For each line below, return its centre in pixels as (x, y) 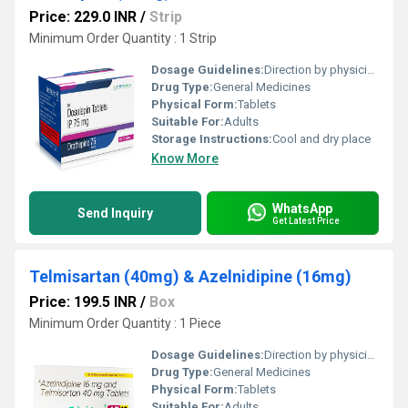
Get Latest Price (306, 220)
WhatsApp (302, 208)
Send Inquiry (115, 213)
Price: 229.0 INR (83, 17)
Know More (185, 158)
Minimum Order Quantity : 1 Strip (123, 38)
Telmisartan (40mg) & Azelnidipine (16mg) (190, 276)
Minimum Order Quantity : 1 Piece (125, 323)
